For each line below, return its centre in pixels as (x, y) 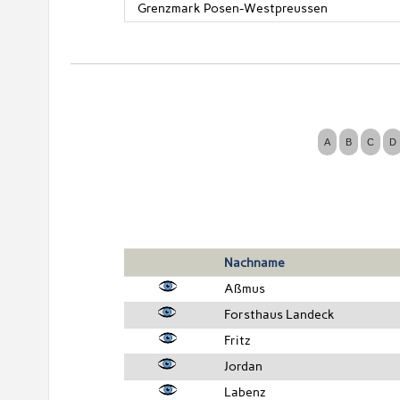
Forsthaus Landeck (280, 314)
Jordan (244, 366)
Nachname (255, 262)
